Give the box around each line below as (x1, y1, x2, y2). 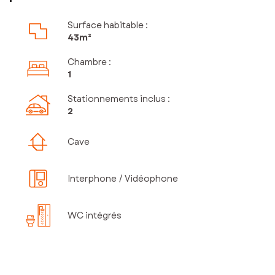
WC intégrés (67, 209, 122, 222)
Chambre (67, 56, 107, 69)
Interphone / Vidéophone (67, 172, 178, 185)
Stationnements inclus (67, 93, 166, 106)
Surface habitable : (67, 19, 148, 32)
